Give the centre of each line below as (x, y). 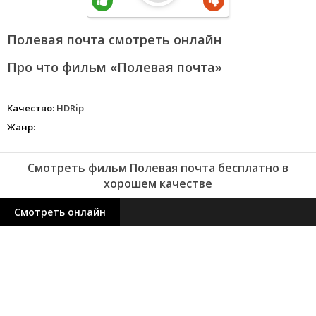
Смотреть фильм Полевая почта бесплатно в (158, 168)
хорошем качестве (158, 183)
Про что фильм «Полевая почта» (115, 67)
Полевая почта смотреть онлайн (114, 39)
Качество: (31, 108)
